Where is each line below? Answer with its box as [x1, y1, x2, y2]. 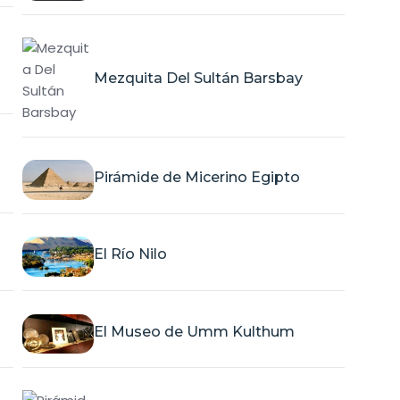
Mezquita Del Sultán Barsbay [93, 70, 303, 87]
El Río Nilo [93, 246, 167, 263]
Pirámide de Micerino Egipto [93, 169, 300, 187]
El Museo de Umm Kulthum [93, 322, 295, 340]
